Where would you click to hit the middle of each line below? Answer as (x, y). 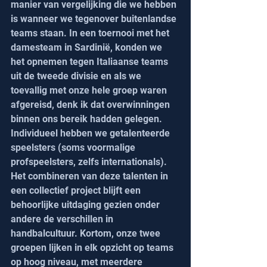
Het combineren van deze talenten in (91, 176)
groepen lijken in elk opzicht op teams (93, 248)
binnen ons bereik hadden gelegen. (88, 119)
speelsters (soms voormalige (74, 148)
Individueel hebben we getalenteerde (91, 133)
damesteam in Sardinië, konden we (88, 48)
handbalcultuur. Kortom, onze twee (87, 234)
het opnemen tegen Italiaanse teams (91, 62)
